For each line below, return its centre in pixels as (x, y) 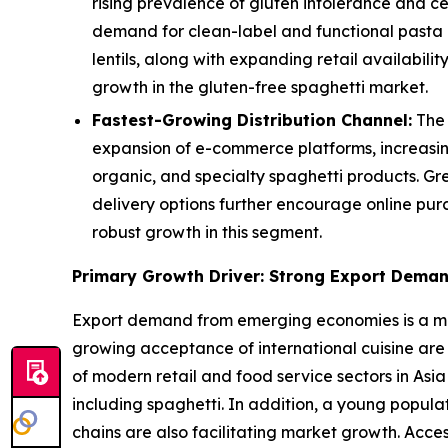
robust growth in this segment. (207, 232)
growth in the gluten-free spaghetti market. (260, 86)
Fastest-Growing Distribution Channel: (252, 120)
